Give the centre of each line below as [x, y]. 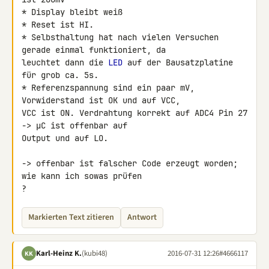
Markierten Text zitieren [71, 217]
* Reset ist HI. [58, 25]
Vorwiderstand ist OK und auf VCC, [103, 100]
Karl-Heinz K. [59, 253]
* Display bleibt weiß [72, 12]
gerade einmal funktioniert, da [96, 50]
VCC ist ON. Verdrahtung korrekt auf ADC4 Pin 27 [134, 113]
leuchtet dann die [65, 62]
